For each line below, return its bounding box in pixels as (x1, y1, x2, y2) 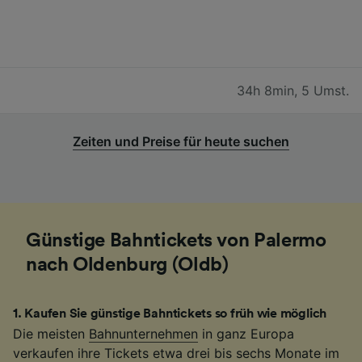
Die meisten (13, 325, 89, 342)
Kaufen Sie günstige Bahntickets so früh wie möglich (24, 306, 327, 320)
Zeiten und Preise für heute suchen (73, 133, 289, 149)
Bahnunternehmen (89, 325, 198, 342)
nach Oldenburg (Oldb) (26, 255, 229, 275)
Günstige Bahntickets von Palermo (26, 230, 326, 250)
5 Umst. (301, 82, 349, 99)
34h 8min (237, 82, 294, 99)
